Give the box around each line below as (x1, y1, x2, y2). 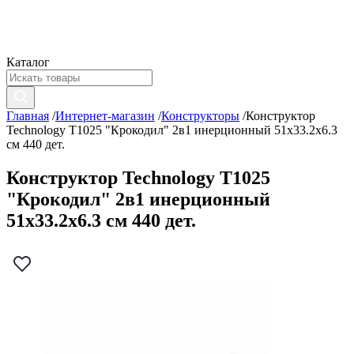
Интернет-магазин (55, 109, 155, 122)
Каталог (6, 55, 50, 69)
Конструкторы (161, 109, 239, 122)
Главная (6, 109, 49, 122)
